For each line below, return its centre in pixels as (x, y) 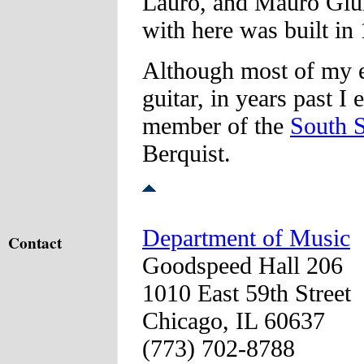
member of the (216, 125)
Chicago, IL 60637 (234, 320)
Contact (35, 243)
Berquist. (186, 153)
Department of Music (246, 237)
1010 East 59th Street (247, 292)
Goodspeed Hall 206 (243, 265)
